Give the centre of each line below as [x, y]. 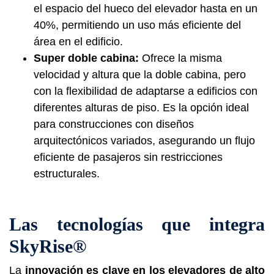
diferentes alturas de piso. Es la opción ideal [141, 107]
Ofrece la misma [182, 58]
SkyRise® [48, 246]
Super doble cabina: [88, 58]
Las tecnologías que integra [137, 224]
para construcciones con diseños [114, 124]
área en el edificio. [78, 41]
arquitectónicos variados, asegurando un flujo [144, 140]
